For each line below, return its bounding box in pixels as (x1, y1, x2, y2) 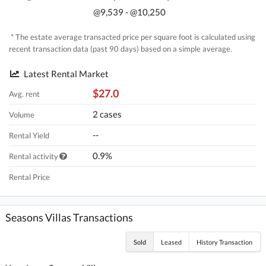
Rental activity (9, 151, 59, 161)
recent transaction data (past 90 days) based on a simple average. (9, 44, 233, 54)
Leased (161, 237, 182, 246)
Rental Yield (9, 130, 50, 140)
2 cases (93, 108, 122, 119)
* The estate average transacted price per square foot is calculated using (9, 32, 256, 42)
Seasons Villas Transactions (5, 210, 134, 224)
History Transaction (197, 237, 253, 246)
